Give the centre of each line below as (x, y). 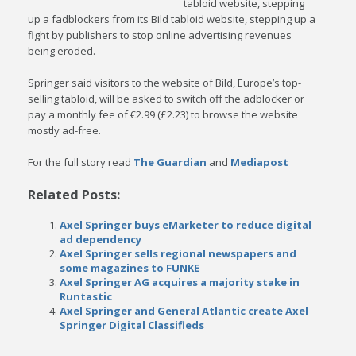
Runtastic (86, 296)
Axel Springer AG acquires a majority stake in (180, 282)
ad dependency (101, 239)
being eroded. (62, 51)
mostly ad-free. (65, 130)
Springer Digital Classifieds (132, 325)
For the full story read (81, 162)
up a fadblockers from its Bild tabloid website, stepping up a (172, 19)
